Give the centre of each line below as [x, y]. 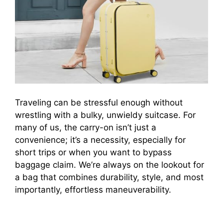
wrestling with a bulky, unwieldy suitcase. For [105, 115]
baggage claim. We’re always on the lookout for [110, 165]
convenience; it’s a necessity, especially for [100, 140]
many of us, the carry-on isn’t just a [86, 127]
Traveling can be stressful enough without [99, 102]
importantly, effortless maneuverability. [93, 189]
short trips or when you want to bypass [93, 152]
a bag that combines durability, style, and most [109, 177]
